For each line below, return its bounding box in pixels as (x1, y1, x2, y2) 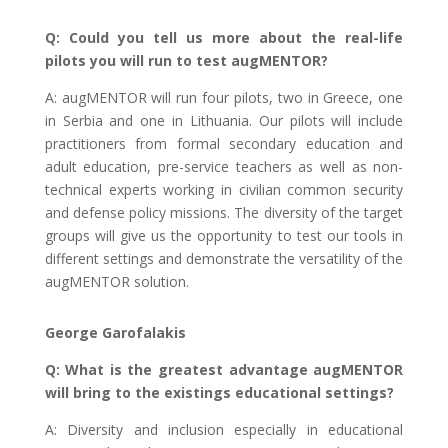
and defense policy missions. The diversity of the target (44, 202, 404, 222)
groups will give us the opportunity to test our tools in (44, 225, 404, 245)
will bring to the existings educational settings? (44, 382, 394, 402)
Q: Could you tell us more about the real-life (44, 27, 404, 47)
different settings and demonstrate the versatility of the (44, 248, 404, 268)
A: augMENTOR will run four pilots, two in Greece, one (44, 87, 404, 107)
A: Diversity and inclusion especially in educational (44, 419, 404, 439)
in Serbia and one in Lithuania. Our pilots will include (44, 110, 404, 130)
